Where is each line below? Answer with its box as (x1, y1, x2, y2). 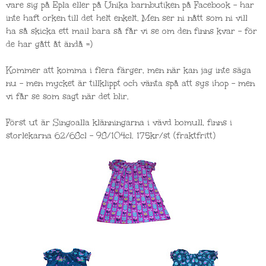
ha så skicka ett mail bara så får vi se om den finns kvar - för (6, 26, 257, 37)
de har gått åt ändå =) (6, 39, 93, 50)
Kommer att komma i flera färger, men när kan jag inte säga (6, 65, 251, 77)
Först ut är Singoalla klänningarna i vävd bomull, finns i (6, 117, 232, 129)
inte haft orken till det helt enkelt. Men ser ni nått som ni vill (6, 12, 248, 24)
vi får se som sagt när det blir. (6, 91, 129, 103)
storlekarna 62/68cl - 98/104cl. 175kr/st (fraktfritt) (6, 130, 216, 142)
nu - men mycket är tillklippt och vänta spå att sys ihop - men (6, 78, 255, 90)
